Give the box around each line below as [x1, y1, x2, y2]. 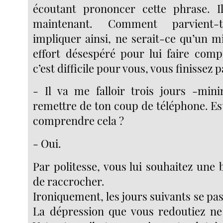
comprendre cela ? [33, 113, 124, 128]
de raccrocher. [33, 173, 105, 189]
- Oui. [33, 135, 62, 151]
